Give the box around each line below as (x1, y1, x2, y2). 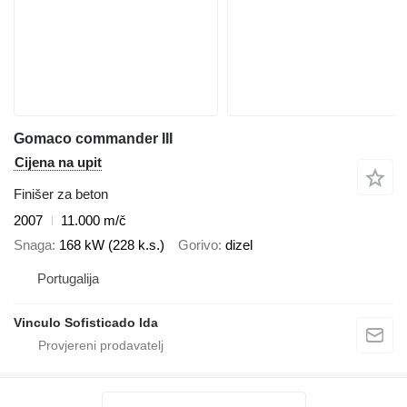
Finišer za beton (14, 186, 108, 203)
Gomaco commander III (14, 131, 173, 147)
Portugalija (37, 271, 99, 287)
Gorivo (178, 236, 218, 253)
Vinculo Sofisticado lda (14, 315, 158, 331)
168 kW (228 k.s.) (59, 236, 164, 253)
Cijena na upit (15, 154, 102, 171)
